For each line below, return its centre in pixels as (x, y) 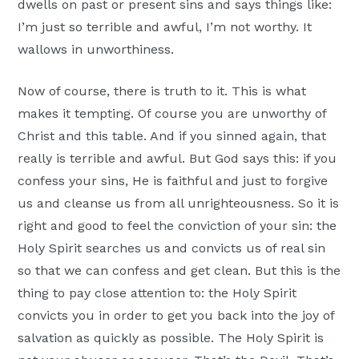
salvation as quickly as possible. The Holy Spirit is (171, 337)
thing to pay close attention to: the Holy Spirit (157, 292)
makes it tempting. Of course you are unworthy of (172, 113)
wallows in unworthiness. (98, 49)
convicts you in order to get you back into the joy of (176, 315)
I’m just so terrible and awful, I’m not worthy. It (165, 26)
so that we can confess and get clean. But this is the (179, 270)
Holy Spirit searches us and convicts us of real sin (172, 248)
